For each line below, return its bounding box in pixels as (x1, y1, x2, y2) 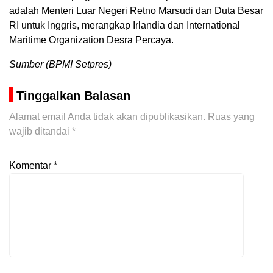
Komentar (9, 160, 54, 171)
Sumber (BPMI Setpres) (9, 59, 112, 70)
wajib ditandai (9, 126, 72, 137)
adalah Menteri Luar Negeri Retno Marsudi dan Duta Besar (9, 5, 263, 16)
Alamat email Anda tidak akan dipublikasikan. (9, 112, 205, 122)
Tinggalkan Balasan (16, 89, 130, 103)
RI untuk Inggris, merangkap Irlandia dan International (9, 20, 240, 31)
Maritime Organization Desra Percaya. (9, 35, 174, 46)
